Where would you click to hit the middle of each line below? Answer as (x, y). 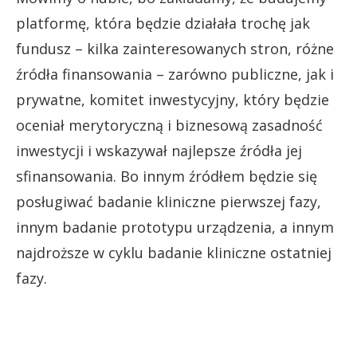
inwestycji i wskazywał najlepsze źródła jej (159, 150)
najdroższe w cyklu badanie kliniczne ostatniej (174, 252)
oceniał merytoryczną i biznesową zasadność (169, 125)
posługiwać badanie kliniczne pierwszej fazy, (169, 201)
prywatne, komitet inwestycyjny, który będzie (173, 99)
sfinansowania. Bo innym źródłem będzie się (167, 176)
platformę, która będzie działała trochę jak (163, 23)
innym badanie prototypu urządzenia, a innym (175, 227)
